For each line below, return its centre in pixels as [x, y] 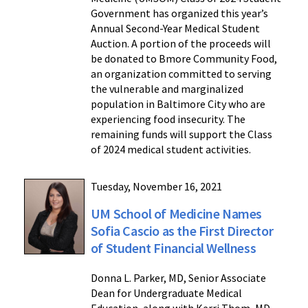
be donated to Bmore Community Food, [184, 59]
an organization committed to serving [181, 74]
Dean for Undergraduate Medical [166, 293]
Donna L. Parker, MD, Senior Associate [178, 278]
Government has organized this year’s [179, 13]
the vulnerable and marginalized [167, 89]
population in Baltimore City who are [178, 104]
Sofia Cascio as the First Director [182, 231]
